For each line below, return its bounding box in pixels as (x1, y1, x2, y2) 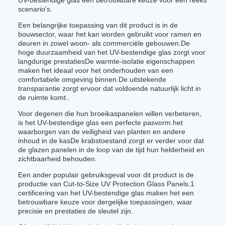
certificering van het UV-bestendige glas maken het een (18, 189, 194, 197)
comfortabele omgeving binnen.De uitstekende (18, 75, 166, 83)
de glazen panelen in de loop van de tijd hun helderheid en (18, 146, 204, 154)
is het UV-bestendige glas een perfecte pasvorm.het (18, 119, 183, 127)
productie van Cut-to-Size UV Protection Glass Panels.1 (18, 180, 194, 188)
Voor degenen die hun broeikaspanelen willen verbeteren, (18, 109, 201, 118)
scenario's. (18, 5, 52, 13)
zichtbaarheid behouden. (18, 155, 97, 163)
